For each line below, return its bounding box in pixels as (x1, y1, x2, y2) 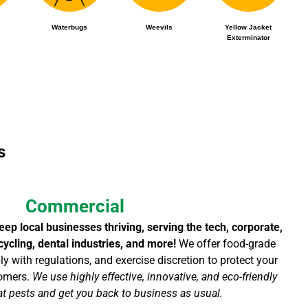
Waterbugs (52, 23, 88, 31)
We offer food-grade (179, 236, 276, 250)
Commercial (25, 196, 124, 217)
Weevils (145, 23, 173, 31)
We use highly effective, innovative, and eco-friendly (32, 269, 277, 283)
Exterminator (226, 33, 270, 41)
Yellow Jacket (225, 23, 272, 31)
